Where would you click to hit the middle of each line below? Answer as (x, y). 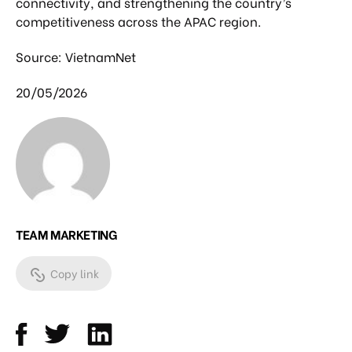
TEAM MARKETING (66, 234)
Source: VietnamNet (76, 56)
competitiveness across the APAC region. (138, 20)
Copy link (75, 273)
